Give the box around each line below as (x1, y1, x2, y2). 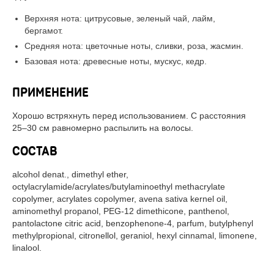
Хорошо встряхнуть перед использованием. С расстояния (12, 111, 246, 120)
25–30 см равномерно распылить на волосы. (12, 123, 193, 133)
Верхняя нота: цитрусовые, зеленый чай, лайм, (24, 13, 215, 23)
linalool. (12, 243, 42, 253)
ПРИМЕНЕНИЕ (12, 86, 89, 100)
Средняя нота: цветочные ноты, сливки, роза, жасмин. (24, 41, 243, 51)
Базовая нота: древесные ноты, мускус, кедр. (24, 56, 207, 66)
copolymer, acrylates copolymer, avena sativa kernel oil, (12, 194, 228, 204)
